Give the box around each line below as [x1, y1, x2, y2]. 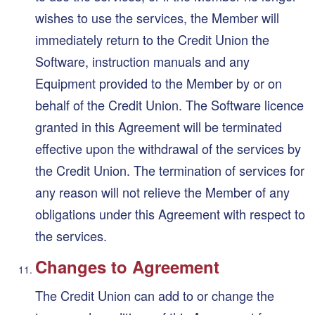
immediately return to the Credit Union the [35, 30, 269, 49]
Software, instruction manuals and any [35, 51, 250, 70]
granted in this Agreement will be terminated [35, 117, 282, 136]
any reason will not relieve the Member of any [35, 182, 290, 201]
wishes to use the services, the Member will [35, 8, 279, 27]
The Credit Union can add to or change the [35, 285, 274, 304]
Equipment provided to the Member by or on [35, 73, 282, 92]
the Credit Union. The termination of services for [35, 160, 304, 179]
